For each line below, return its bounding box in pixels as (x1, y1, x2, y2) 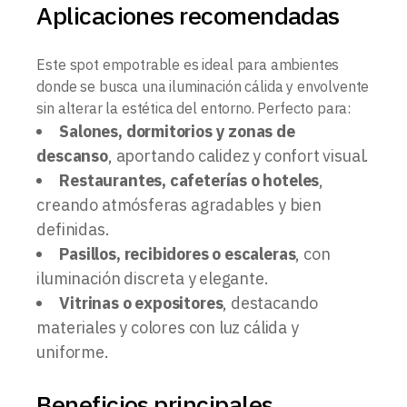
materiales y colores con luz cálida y (36, 317, 299, 339)
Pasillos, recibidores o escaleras (59, 243, 296, 265)
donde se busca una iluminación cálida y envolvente (36, 77, 370, 96)
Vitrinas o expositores (59, 293, 223, 314)
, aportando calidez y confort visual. (107, 145, 370, 167)
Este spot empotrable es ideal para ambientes (36, 55, 340, 74)
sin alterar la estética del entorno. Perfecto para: (36, 99, 352, 118)
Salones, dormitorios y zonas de (59, 121, 295, 143)
